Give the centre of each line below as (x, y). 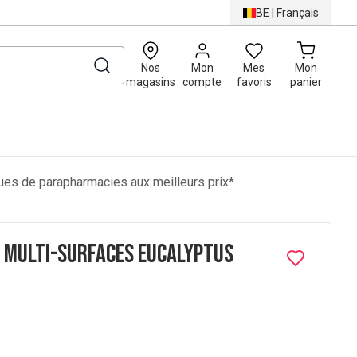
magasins (150, 82)
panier (306, 82)
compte (202, 82)
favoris (254, 82)
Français (298, 12)
